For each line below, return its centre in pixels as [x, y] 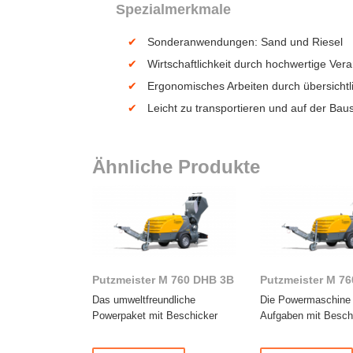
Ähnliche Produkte [176, 167]
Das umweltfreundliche [144, 301]
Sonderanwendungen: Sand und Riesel [245, 42]
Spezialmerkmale [173, 10]
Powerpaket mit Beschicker [155, 316]
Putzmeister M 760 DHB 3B [163, 280]
